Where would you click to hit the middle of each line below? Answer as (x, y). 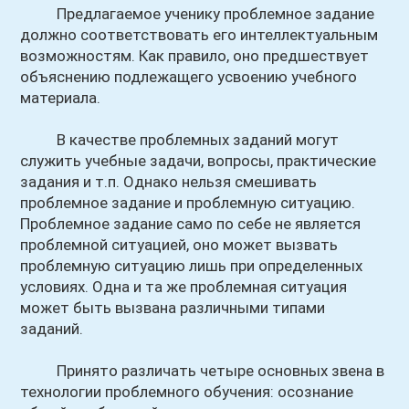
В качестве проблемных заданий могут (180, 140)
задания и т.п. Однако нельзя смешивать (169, 182)
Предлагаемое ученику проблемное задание (198, 14)
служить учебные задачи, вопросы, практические (199, 161)
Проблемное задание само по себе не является (191, 224)
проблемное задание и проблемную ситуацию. (188, 203)
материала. (61, 98)
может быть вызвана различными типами (173, 308)
